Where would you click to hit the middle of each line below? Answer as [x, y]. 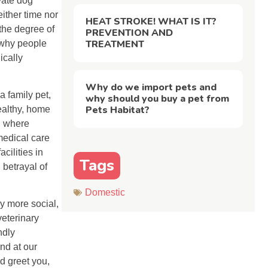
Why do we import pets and [151, 87]
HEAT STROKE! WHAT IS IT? [151, 21]
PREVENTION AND [130, 33]
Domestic [105, 192]
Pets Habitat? [118, 110]
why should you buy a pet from [158, 98]
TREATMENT [115, 44]
